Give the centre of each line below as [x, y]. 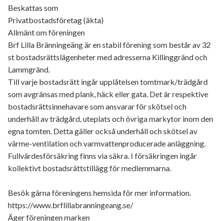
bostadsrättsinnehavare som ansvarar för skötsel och [97, 106]
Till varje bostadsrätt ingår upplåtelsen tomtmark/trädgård [108, 82]
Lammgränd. [29, 69]
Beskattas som [33, 8]
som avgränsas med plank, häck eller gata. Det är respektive [108, 94]
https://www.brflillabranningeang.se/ [71, 205]
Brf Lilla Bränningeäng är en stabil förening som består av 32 [109, 45]
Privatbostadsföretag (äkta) [56, 20]
